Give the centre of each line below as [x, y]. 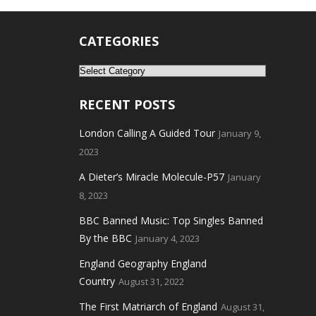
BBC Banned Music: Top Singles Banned [171, 220]
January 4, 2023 [168, 238]
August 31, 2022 [151, 281]
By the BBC [105, 238]
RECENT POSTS [127, 104]
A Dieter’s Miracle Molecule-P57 [152, 177]
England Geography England [143, 263]
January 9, [240, 133]
